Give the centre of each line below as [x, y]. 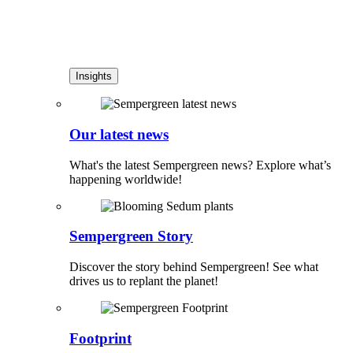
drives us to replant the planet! [144, 281]
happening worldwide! [126, 179]
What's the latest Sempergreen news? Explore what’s [200, 165]
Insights [94, 76]
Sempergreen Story [131, 236]
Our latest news [119, 134]
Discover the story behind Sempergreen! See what [194, 266]
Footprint [100, 338]
